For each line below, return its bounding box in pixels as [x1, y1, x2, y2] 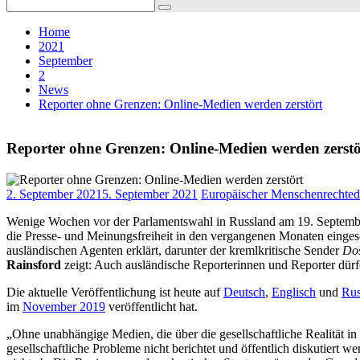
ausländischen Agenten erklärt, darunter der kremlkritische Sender [6, 243, 342, 257]
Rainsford [6, 257, 61, 272]
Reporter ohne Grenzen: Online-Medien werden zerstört [39, 97, 322, 112]
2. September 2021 [6, 186, 102, 201]
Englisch [272, 284, 316, 299]
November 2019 [22, 299, 105, 313]
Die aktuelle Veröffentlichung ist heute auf [6, 284, 223, 299]
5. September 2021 [102, 186, 198, 201]
